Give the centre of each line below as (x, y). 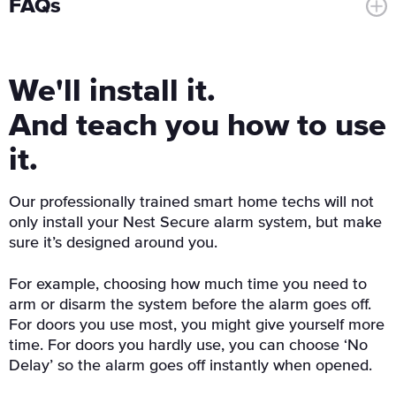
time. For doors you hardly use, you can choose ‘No (188, 346)
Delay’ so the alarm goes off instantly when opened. (190, 366)
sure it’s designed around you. (113, 243)
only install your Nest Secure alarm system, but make (195, 223)
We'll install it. (112, 92)
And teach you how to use (198, 126)
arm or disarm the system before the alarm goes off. (190, 305)
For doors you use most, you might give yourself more (197, 325)
